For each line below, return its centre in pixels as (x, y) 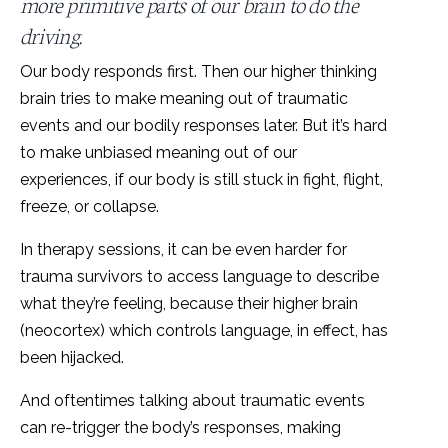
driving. (51, 34)
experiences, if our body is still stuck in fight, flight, (201, 179)
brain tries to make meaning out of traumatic (184, 98)
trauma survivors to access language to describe (199, 276)
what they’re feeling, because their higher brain (189, 303)
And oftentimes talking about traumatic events (192, 400)
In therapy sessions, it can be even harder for (183, 249)
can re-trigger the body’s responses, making (180, 427)
